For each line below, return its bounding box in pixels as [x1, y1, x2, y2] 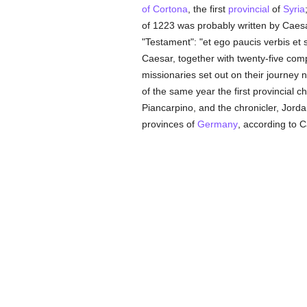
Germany [197, 119, 238, 130]
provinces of [141, 119, 197, 130]
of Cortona [141, 3, 188, 14]
